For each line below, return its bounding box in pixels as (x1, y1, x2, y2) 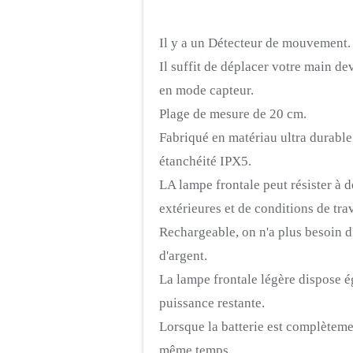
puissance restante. (159, 295, 265, 310)
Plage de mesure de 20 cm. (159, 106, 307, 121)
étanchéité (159, 154, 217, 169)
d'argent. (159, 248, 207, 263)
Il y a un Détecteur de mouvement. (159, 35, 351, 50)
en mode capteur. (159, 83, 254, 98)
